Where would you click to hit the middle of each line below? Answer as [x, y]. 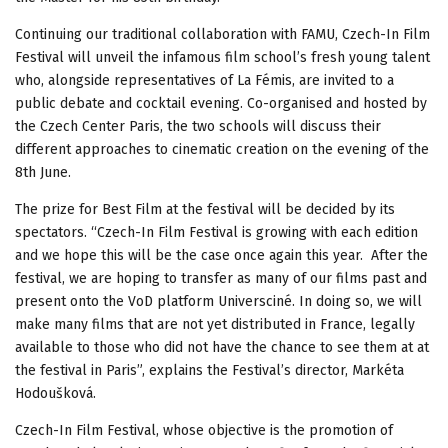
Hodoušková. [55, 393]
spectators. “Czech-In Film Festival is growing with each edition [216, 232]
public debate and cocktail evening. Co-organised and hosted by [221, 103]
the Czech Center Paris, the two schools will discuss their [198, 126]
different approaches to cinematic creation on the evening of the [222, 149]
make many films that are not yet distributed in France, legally [215, 324]
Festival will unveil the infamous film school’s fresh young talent [222, 57]
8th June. [43, 172]
